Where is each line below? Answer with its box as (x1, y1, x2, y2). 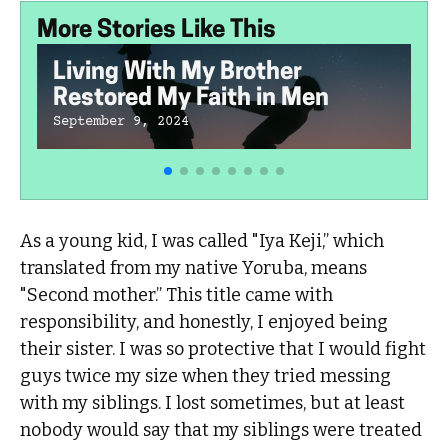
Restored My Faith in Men (53, 87, 330, 112)
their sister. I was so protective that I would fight (20, 338, 427, 361)
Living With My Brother (53, 61, 303, 86)
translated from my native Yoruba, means (20, 257, 368, 280)
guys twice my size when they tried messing (20, 365, 392, 388)
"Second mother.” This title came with (20, 284, 334, 307)
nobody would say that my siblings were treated (20, 419, 423, 442)
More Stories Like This (37, 19, 277, 44)
